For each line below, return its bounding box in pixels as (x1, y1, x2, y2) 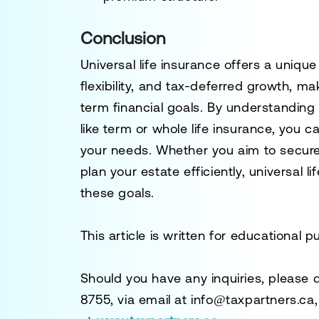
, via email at (110, 292, 192, 307)
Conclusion (80, 28, 165, 48)
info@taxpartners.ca (191, 292, 315, 307)
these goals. (80, 185, 155, 200)
